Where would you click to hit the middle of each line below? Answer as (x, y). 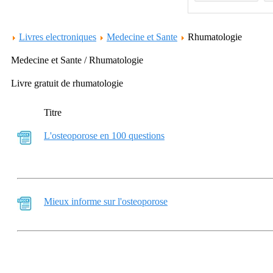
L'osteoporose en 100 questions (104, 136)
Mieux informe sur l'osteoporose (106, 201)
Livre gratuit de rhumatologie (67, 83)
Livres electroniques (58, 37)
